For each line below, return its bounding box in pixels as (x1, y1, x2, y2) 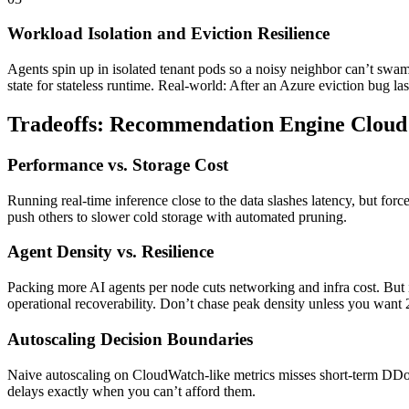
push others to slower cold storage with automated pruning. (7, 208, 347, 225)
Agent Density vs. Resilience (7, 242, 214, 262)
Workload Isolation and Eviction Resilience (7, 24, 330, 44)
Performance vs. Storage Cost (7, 154, 228, 174)
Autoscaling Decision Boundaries (7, 329, 253, 349)
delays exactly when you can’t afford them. (7, 383, 256, 399)
